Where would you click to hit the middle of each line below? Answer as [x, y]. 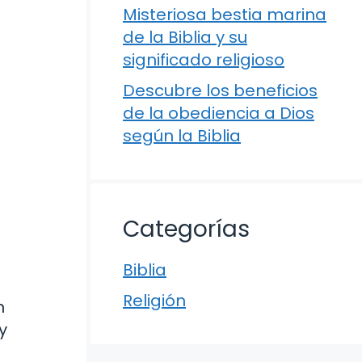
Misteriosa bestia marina [225, 15]
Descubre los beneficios [220, 90]
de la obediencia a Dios [219, 113]
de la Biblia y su [185, 37]
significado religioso [204, 60]
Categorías [186, 229]
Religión [154, 301]
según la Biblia [182, 136]
